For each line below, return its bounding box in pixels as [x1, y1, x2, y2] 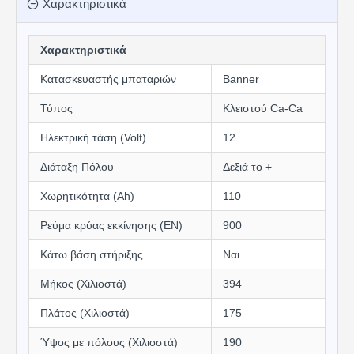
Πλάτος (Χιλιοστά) [40, 307, 130, 319]
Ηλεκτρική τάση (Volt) [40, 131, 146, 144]
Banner [223, 73, 259, 85]
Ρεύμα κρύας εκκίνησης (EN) [40, 219, 183, 232]
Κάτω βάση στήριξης [40, 248, 143, 261]
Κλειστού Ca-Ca [223, 102, 303, 115]
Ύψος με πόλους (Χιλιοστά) [40, 336, 178, 348]
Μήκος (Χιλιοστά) [40, 277, 126, 290]
